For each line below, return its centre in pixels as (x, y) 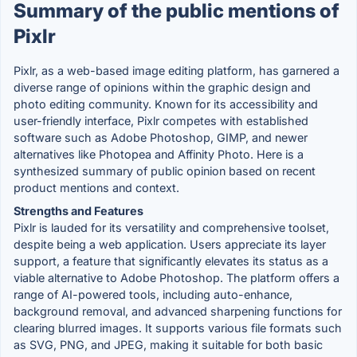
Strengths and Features (78, 210)
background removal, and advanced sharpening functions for (178, 311)
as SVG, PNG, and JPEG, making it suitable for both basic (168, 344)
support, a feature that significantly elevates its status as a (171, 261)
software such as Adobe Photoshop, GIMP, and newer (161, 137)
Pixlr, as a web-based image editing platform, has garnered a (177, 70)
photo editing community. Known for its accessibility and (166, 104)
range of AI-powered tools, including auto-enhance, (153, 294)
